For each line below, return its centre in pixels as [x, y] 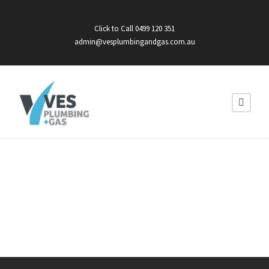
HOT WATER [90, 187]
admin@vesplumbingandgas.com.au [134, 42]
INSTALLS [74, 213]
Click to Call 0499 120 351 [134, 29]
